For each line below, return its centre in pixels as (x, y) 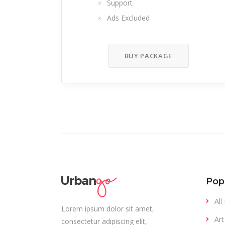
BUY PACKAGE (148, 56)
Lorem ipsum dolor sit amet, (108, 209)
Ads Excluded (128, 18)
